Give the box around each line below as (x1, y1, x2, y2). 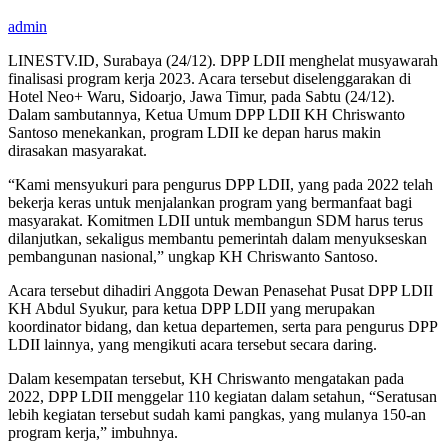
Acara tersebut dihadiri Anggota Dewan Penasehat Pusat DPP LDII (8, 281, 433, 299)
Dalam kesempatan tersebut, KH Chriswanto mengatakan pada (8, 369, 404, 387)
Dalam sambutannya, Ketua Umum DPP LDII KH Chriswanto (8, 105, 405, 123)
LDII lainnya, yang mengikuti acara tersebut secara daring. (8, 335, 377, 353)
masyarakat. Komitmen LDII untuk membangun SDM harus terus (8, 211, 423, 229)
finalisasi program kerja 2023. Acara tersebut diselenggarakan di (8, 69, 411, 87)
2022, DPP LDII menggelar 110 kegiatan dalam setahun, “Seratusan (8, 387, 437, 405)
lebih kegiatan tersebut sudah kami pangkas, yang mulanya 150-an (8, 405, 426, 423)
